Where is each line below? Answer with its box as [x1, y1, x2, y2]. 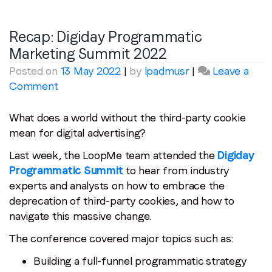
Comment [9, 79, 58, 92]
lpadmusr [144, 64, 189, 77]
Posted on [9, 64, 61, 77]
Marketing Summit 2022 [9, 44, 167, 63]
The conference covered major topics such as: [9, 231, 233, 245]
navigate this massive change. [9, 209, 157, 222]
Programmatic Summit [9, 163, 123, 177]
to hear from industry [123, 163, 229, 177]
